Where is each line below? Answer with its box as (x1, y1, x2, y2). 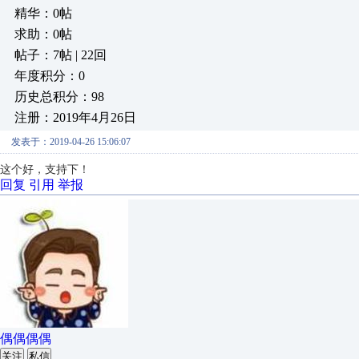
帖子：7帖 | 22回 (14, 48, 107, 62)
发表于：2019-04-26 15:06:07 (11, 136, 131, 147)
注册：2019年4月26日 (14, 111, 136, 124)
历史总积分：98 (14, 90, 104, 103)
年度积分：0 (14, 69, 85, 83)
